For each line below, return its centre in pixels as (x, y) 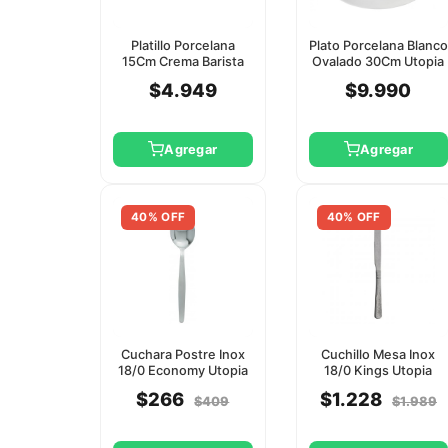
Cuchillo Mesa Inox (378, 354)
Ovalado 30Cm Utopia (378, 61)
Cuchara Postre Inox (182, 354)
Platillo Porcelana (182, 45)
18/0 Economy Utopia (182, 370)
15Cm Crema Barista (182, 61)
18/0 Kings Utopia (378, 370)
